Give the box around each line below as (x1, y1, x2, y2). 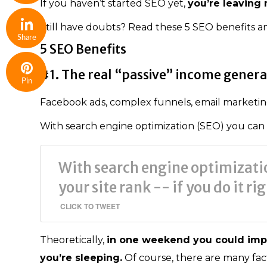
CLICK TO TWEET (60, 200, 120, 212)
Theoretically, (40, 234, 107, 246)
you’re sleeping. (40, 252, 122, 263)
